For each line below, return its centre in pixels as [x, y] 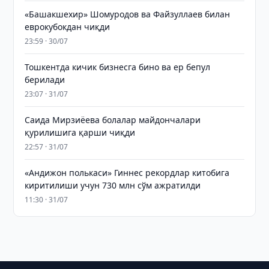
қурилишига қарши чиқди [80, 132]
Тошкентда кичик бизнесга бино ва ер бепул [118, 67]
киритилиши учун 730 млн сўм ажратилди [113, 185]
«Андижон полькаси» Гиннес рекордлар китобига [127, 173]
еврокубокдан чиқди [68, 27]
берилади [45, 80]
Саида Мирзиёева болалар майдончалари [113, 120]
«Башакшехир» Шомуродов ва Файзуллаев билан [128, 14]
